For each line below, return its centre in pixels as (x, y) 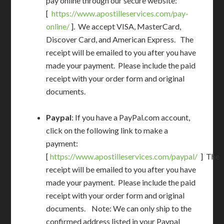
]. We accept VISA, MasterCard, (125, 26)
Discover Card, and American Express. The (120, 39)
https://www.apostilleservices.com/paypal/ (124, 156)
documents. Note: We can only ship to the (119, 208)
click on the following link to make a (107, 130)
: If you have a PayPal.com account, (131, 117)
